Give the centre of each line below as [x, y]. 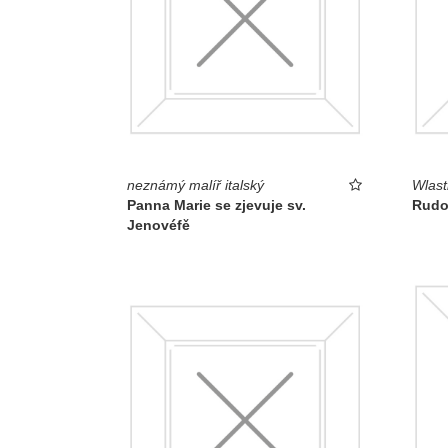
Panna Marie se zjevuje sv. [216, 204]
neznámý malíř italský [195, 184]
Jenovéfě [158, 224]
